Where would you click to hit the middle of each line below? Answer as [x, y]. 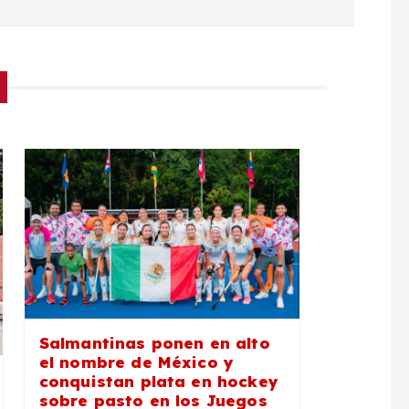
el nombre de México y [136, 362]
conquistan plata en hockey [158, 381]
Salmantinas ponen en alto [154, 342]
